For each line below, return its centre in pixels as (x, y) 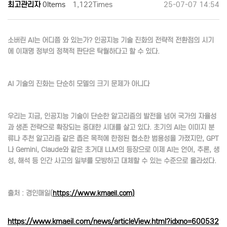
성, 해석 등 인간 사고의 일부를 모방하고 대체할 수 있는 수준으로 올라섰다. (112, 161)
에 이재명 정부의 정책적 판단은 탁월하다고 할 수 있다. (84, 51)
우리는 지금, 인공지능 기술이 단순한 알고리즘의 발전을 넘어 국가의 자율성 (112, 116)
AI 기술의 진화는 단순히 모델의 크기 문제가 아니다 (79, 84)
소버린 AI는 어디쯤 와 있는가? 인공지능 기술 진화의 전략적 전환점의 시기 (111, 40)
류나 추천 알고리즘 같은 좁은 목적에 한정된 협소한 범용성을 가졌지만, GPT (113, 138)
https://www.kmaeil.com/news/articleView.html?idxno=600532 (113, 221)
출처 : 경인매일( (30, 193)
